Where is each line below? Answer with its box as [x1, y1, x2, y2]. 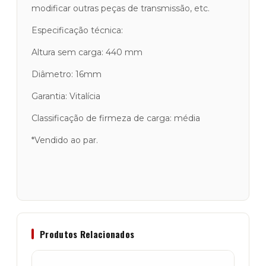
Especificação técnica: [31, 25, 123, 36]
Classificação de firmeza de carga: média [31, 113, 200, 123]
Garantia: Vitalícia [31, 91, 100, 102]
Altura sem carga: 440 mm [31, 47, 142, 58]
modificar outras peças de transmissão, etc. [31, 3, 210, 14]
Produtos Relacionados [40, 227, 135, 240]
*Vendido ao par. [31, 135, 98, 145]
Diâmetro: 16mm [31, 69, 102, 80]
